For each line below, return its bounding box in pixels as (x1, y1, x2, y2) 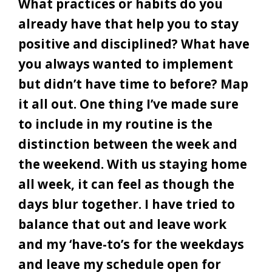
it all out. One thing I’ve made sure (18, 95, 239, 113)
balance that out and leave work (18, 216, 226, 233)
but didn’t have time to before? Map (18, 75, 248, 93)
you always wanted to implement (18, 55, 233, 73)
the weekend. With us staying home (18, 155, 247, 173)
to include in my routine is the (18, 115, 212, 133)
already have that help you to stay (18, 15, 239, 33)
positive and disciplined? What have (18, 35, 250, 53)
